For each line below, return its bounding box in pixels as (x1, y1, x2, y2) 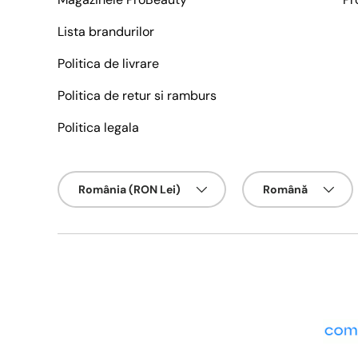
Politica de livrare (58, 55, 159, 73)
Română (263, 182, 308, 197)
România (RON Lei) (78, 182, 181, 197)
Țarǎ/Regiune (58, 172, 132, 187)
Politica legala (58, 119, 139, 137)
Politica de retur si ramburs (58, 87, 217, 105)
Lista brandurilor (58, 23, 154, 41)
